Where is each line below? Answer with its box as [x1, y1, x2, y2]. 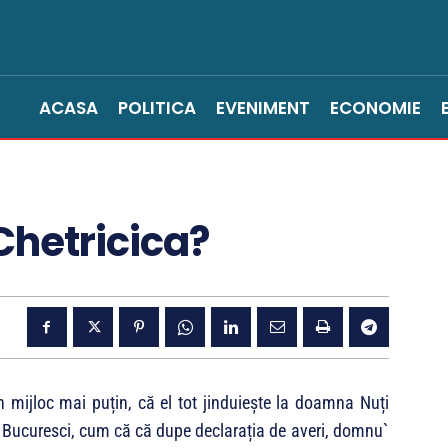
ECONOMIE [330, 96, 421, 120]
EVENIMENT [216, 96, 310, 120]
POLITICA [118, 96, 196, 120]
